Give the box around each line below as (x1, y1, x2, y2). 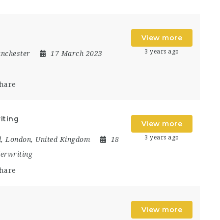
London (5, 135, 31, 143)
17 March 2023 (51, 49, 103, 57)
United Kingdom (35, 135, 90, 143)
